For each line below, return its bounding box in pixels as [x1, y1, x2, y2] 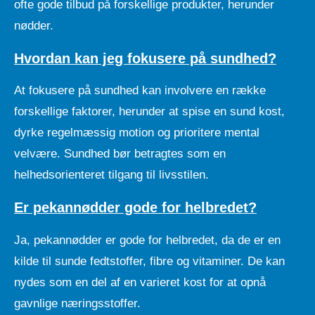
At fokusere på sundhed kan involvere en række [14, 84, 266, 98]
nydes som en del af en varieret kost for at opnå [14, 276, 266, 290]
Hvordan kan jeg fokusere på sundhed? [14, 50, 276, 66]
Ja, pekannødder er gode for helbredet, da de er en [14, 233, 281, 247]
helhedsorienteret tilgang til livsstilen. [14, 168, 209, 182]
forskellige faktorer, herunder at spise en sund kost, [14, 105, 285, 119]
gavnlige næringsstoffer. [14, 297, 141, 311]
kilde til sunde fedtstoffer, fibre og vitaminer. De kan [14, 255, 285, 269]
